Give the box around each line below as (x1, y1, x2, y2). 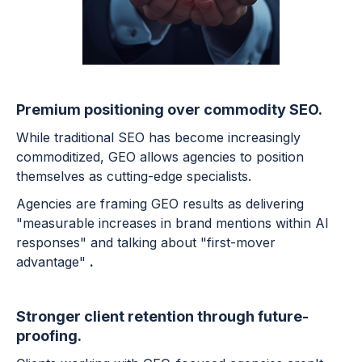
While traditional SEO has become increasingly (16, 129, 301, 146)
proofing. (16, 327, 82, 345)
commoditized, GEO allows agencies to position (16, 149, 304, 166)
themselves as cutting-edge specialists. (16, 168, 255, 185)
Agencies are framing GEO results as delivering (16, 196, 304, 213)
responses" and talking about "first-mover (16, 234, 276, 251)
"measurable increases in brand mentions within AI (16, 215, 329, 232)
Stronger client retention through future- (16, 308, 309, 326)
